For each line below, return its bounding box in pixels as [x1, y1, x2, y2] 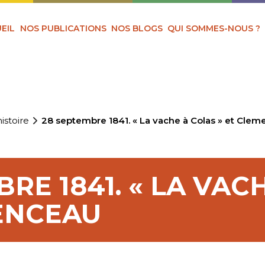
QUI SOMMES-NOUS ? [167, 22, 261, 34]
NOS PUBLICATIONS [20, 22, 106, 34]
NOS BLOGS [111, 22, 163, 34]
